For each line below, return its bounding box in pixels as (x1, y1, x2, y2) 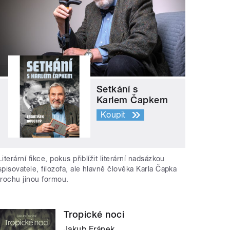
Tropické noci (64, 208, 125, 220)
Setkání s (97, 84, 138, 95)
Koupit (101, 110, 126, 120)
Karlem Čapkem (97, 94, 168, 106)
